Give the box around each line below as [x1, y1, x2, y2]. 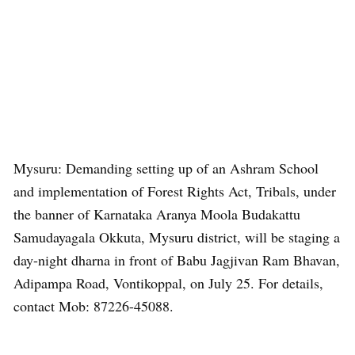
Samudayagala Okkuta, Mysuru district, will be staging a [13, 227, 340, 246]
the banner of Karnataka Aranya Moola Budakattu [13, 204, 300, 223]
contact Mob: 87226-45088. [13, 296, 174, 315]
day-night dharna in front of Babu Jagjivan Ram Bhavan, [13, 250, 340, 269]
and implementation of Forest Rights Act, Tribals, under [13, 181, 336, 200]
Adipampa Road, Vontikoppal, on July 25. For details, [13, 273, 323, 292]
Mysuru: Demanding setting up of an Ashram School [13, 158, 319, 177]
